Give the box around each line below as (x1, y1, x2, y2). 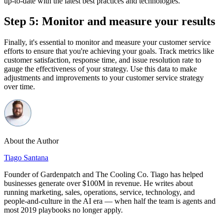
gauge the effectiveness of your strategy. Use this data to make (4, 65, 197, 74)
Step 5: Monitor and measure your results (4, 15, 215, 28)
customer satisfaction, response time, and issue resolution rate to (4, 56, 201, 65)
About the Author (4, 137, 59, 146)
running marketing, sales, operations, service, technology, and (4, 188, 195, 197)
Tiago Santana (4, 153, 48, 162)
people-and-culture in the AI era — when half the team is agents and (4, 197, 216, 206)
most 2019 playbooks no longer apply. (4, 206, 123, 215)
